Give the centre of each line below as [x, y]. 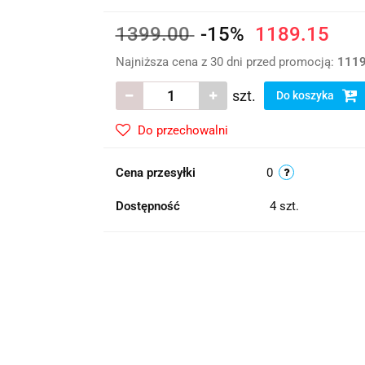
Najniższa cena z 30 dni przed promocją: [226, 62]
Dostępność [147, 206]
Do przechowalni [182, 130]
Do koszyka [306, 95]
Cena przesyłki [155, 173]
